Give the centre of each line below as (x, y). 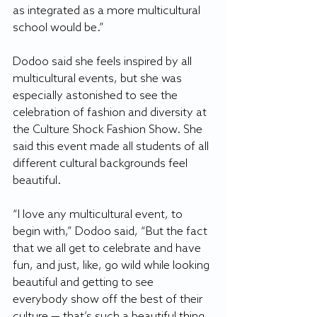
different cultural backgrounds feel (102, 164)
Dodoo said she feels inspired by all (104, 62)
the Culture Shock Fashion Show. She (109, 130)
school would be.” (58, 28)
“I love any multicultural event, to (99, 215)
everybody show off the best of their (109, 300)
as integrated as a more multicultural (108, 11)
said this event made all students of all (112, 147)
